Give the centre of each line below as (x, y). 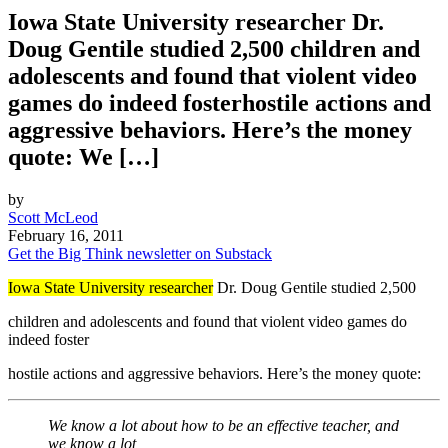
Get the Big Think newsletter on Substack (140, 254)
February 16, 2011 (66, 236)
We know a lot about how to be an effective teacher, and (223, 426)
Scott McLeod (53, 218)
